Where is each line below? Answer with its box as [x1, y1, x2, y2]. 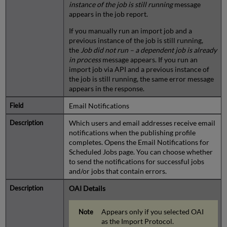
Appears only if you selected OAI [101, 207, 204, 216]
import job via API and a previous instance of [68, 64, 209, 73]
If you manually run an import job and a [68, 26, 192, 35]
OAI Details [68, 183, 105, 193]
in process [68, 55, 101, 64]
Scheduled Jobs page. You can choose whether [68, 147, 213, 156]
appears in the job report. [68, 9, 148, 18]
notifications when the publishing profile [68, 128, 196, 137]
